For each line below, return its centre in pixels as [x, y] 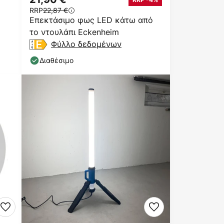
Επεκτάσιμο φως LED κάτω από [91, 20]
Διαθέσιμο [56, 60]
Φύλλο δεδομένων [86, 44]
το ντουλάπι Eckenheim [74, 32]
